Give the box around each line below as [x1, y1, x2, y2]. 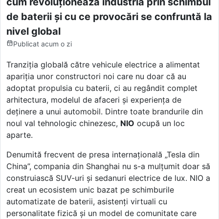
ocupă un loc [134, 118, 185, 128]
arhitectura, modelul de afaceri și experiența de [6, 94, 181, 105]
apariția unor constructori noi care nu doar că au [6, 71, 186, 81]
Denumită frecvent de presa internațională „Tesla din [6, 149, 199, 159]
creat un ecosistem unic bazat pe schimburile [6, 184, 174, 195]
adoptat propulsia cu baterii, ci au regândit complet [6, 83, 197, 93]
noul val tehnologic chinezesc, [6, 118, 120, 128]
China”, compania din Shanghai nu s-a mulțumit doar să [6, 161, 210, 171]
